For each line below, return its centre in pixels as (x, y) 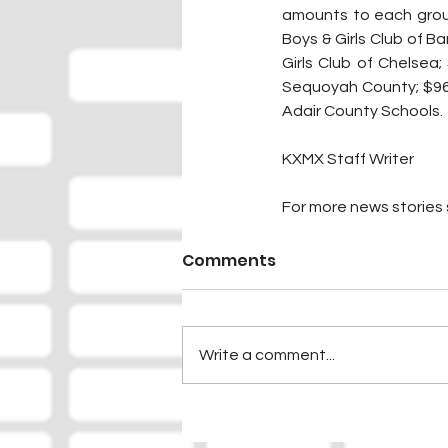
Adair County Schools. (362, 111)
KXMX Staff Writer (348, 159)
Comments (229, 261)
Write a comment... (267, 355)
